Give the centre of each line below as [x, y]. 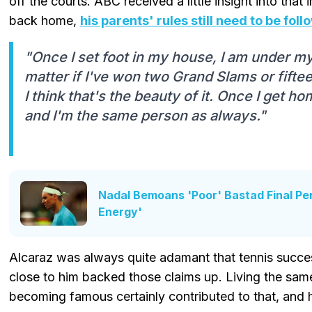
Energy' [120, 211]
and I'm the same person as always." [145, 115]
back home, [45, 20]
